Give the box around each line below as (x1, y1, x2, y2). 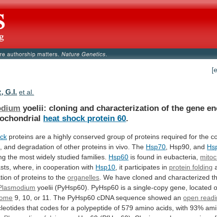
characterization (96, 103, 159, 113)
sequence (116, 193, 146, 201)
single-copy (133, 183, 169, 191)
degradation (17, 142, 55, 151)
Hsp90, (170, 142, 192, 151)
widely (36, 153, 56, 161)
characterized (168, 173, 210, 181)
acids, (156, 203, 174, 212)
